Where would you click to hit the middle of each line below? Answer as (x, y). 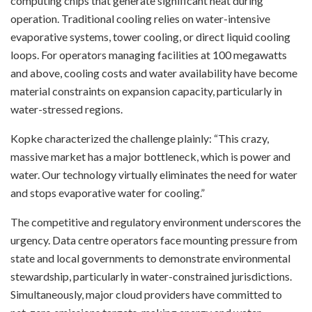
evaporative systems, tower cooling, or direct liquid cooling (150, 37)
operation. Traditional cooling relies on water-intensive (140, 19)
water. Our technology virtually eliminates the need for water (154, 175)
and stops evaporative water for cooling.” (108, 193)
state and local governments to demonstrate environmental (150, 258)
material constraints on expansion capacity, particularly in (146, 91)
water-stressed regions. (67, 109)
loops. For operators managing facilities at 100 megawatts (149, 55)
